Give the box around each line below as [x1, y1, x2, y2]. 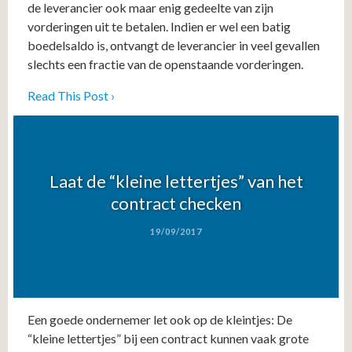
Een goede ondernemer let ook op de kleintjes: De [27, 311, 292, 327]
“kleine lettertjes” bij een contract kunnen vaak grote [27, 330, 309, 346]
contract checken [111, 192, 241, 214]
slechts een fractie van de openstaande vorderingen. [27, 56, 303, 71]
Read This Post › [27, 87, 115, 103]
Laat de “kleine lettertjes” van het [49, 170, 303, 192]
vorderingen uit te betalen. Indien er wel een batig [27, 18, 291, 34]
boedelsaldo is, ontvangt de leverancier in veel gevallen [27, 37, 320, 53]
